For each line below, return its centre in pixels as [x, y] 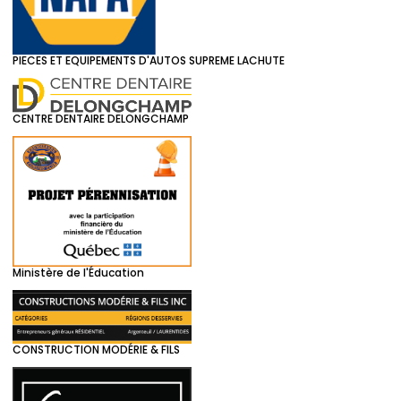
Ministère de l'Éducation [78, 272]
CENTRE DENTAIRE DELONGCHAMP [101, 119]
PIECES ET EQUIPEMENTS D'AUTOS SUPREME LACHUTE [149, 60]
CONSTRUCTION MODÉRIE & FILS [96, 350]
